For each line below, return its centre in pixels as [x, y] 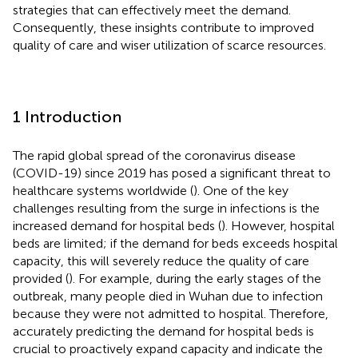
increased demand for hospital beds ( [117, 225]
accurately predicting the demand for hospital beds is [163, 331]
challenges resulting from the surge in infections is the [166, 208]
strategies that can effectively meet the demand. [152, 10]
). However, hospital [278, 225]
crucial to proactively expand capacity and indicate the [168, 348]
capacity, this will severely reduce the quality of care [161, 261]
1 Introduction [67, 116]
